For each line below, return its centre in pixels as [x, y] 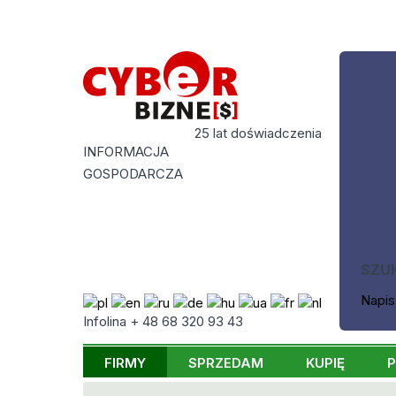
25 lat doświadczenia [259, 133]
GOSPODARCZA [133, 174]
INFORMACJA [126, 152]
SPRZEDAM [225, 363]
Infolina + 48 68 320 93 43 [164, 321]
